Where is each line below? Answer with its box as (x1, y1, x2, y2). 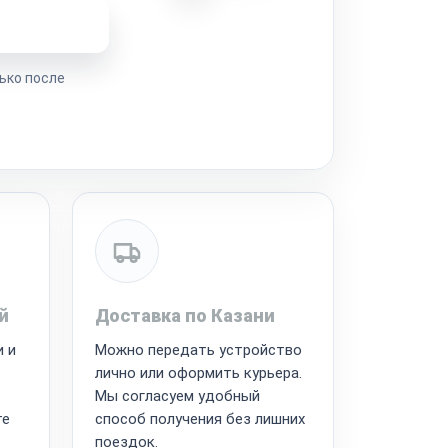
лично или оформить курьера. (94, 363, 302, 382)
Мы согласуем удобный (94, 386, 260, 405)
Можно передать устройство (94, 340, 302, 359)
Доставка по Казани (94, 304, 275, 326)
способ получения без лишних (94, 409, 305, 428)
